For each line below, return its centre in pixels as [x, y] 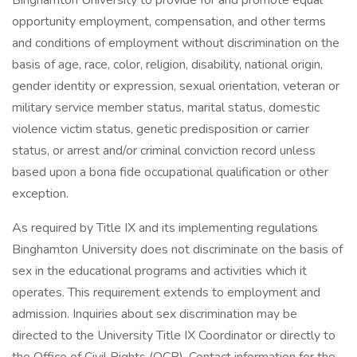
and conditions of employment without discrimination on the [176, 43]
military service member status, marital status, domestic [166, 108]
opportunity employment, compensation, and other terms [169, 22]
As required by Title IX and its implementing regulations [165, 228]
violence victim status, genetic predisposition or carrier [161, 129]
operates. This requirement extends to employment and [166, 292]
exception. [40, 194]
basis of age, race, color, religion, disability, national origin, [167, 65]
